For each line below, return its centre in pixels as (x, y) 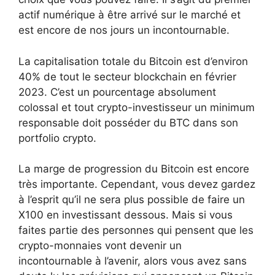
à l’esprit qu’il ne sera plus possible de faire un (132, 200)
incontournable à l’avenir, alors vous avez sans (133, 261)
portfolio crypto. (57, 138)
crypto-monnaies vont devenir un (100, 246)
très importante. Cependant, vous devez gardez (137, 184)
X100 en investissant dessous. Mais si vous (126, 215)
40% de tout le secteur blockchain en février (127, 76)
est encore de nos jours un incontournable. (124, 30)
